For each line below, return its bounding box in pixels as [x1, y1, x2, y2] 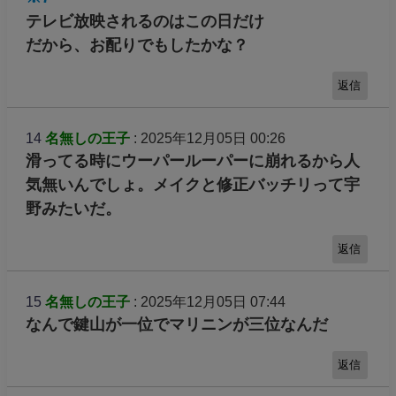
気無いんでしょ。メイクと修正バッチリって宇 [25, 176, 360, 194]
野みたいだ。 [25, 200, 121, 218]
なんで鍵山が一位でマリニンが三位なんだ [25, 315, 328, 333]
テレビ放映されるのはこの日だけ [25, 12, 264, 31]
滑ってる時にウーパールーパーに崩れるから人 [25, 152, 360, 171]
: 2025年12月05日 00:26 [129, 131, 286, 147]
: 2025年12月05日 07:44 [129, 293, 286, 309]
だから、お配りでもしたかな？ [25, 36, 248, 55]
